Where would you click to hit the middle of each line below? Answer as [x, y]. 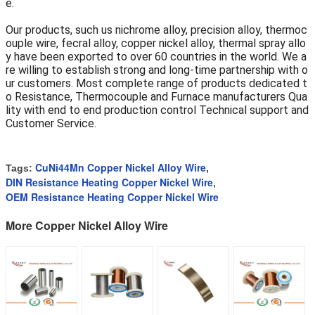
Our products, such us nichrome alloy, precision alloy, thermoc [156, 30]
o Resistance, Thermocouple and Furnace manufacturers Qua [156, 97]
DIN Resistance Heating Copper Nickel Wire [109, 182]
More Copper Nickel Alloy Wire [87, 226]
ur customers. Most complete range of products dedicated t [156, 84]
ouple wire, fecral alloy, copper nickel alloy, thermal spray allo [156, 44]
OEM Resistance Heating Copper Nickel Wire [112, 197]
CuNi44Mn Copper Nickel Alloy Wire [121, 168]
